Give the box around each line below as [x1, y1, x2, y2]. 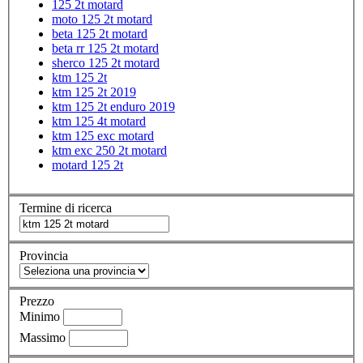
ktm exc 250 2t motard [52, 143, 167, 157]
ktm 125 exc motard [52, 128, 154, 143]
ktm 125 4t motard [52, 113, 146, 128]
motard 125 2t [52, 157, 123, 172]
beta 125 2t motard [52, 26, 147, 41]
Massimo [19, 331, 66, 345]
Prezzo [19, 294, 54, 309]
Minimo [19, 310, 60, 324]
